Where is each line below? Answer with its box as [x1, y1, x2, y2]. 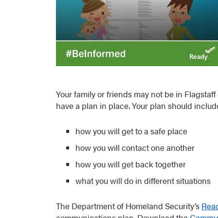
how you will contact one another [75, 142, 195, 153]
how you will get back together [75, 158, 186, 170]
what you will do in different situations [75, 175, 211, 186]
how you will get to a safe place [75, 125, 187, 137]
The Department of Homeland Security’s [56, 200, 201, 212]
